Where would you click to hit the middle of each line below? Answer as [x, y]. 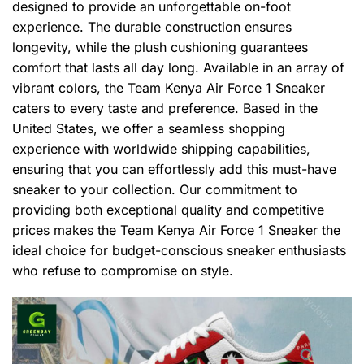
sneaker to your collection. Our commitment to [155, 189]
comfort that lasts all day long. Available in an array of [178, 67]
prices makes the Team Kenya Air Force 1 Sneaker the [176, 230]
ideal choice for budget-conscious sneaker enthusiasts [179, 250]
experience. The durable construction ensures [152, 26]
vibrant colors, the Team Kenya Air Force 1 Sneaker [169, 87]
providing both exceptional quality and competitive [168, 209]
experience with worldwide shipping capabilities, [161, 148]
